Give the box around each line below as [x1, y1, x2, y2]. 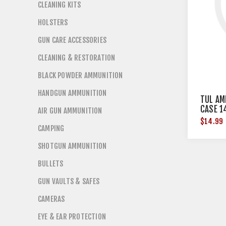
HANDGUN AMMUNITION [38, 88, 107, 98]
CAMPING [38, 124, 65, 133]
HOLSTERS [38, 18, 68, 27]
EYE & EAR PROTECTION [38, 212, 106, 221]
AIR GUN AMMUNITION [38, 106, 102, 116]
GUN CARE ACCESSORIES [38, 35, 106, 45]
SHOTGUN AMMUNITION [38, 141, 107, 151]
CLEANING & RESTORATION [38, 53, 116, 63]
